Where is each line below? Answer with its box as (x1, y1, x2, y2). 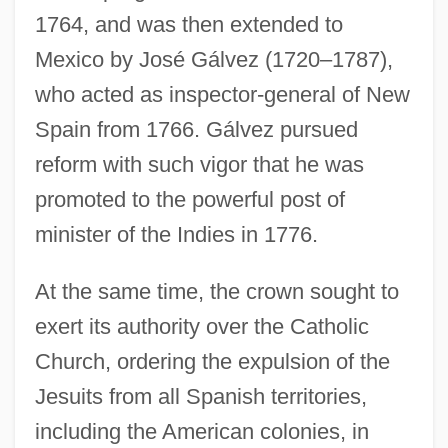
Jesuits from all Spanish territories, (34, 383, 367, 409)
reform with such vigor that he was (34, 151, 364, 177)
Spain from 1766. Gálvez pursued (34, 116, 358, 142)
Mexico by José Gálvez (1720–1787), (34, 46, 393, 72)
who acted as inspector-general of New (34, 81, 410, 107)
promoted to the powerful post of (34, 186, 345, 212)
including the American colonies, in (34, 418, 369, 444)
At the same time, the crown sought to (34, 278, 399, 304)
